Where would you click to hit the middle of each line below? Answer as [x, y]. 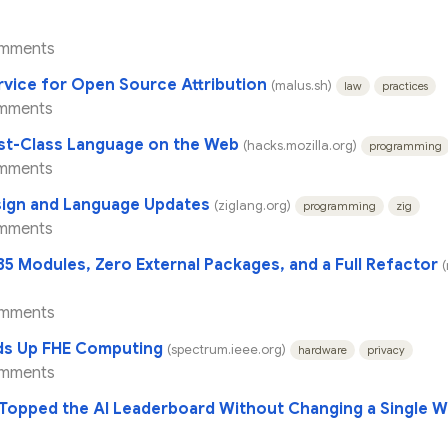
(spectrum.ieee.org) [226, 349]
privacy [386, 349]
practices [405, 85]
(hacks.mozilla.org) [300, 145]
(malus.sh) [301, 85]
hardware [322, 349]
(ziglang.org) [252, 205]
